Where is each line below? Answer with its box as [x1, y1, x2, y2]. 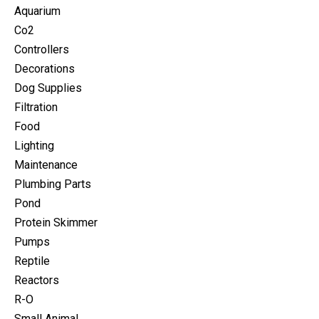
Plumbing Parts [14, 177, 91, 192]
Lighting [14, 139, 54, 153]
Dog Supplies [14, 81, 82, 95]
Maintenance [14, 158, 78, 172]
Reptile [14, 254, 50, 268]
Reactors [14, 273, 59, 288]
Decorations [14, 62, 75, 76]
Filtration [14, 100, 58, 115]
